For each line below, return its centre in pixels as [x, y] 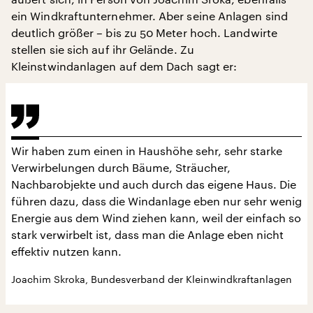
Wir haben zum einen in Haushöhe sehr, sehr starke [147, 150]
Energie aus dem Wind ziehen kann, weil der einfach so [156, 217]
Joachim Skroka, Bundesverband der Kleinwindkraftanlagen [152, 279]
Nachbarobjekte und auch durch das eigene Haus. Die [154, 184]
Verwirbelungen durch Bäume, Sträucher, [121, 167]
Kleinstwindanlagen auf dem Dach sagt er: [124, 66]
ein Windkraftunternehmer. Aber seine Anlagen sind [150, 15]
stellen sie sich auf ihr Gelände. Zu [103, 49]
